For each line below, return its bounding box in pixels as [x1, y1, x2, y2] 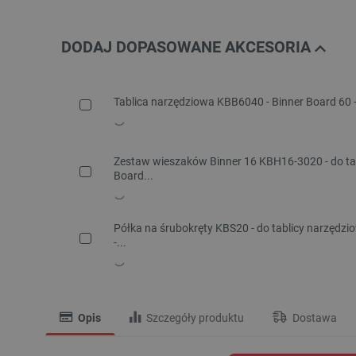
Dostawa [290, 311, 337, 325]
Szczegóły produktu [144, 311, 244, 325]
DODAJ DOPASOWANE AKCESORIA [61, 37, 315, 56]
